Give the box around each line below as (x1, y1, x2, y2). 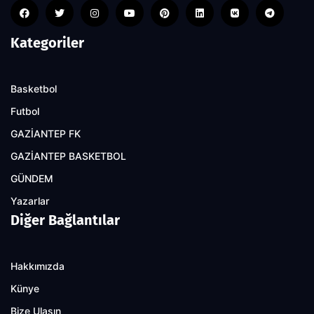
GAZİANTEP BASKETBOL (11, 151, 126, 163)
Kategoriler (11, 34, 84, 52)
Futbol (11, 106, 39, 118)
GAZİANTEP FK (11, 128, 81, 140)
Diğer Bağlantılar (11, 212, 120, 229)
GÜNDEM (11, 173, 53, 185)
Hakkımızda (11, 261, 64, 273)
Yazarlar (11, 196, 50, 207)
